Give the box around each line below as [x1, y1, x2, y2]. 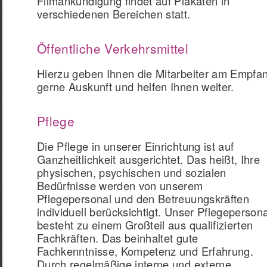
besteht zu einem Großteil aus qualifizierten [37, 217, 253, 232]
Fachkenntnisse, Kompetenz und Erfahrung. [37, 243, 254, 259]
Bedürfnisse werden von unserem [37, 178, 203, 193]
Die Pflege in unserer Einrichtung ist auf [37, 138, 234, 154]
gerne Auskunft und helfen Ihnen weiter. [37, 79, 234, 94]
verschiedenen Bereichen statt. [37, 6, 191, 21]
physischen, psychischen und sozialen [37, 164, 226, 180]
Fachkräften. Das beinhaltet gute [37, 230, 198, 246]
